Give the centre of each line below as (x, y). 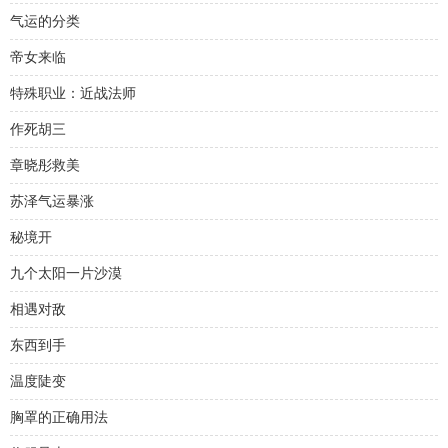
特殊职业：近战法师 (73, 93)
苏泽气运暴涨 (52, 201)
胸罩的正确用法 (59, 417)
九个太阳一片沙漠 (66, 273)
